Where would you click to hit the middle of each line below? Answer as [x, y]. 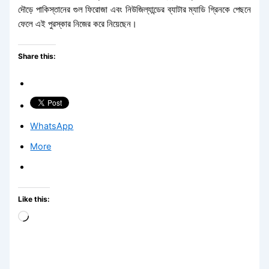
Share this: [37, 56]
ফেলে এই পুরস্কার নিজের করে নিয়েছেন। [78, 24]
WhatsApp [52, 126]
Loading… [49, 218]
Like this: [34, 199]
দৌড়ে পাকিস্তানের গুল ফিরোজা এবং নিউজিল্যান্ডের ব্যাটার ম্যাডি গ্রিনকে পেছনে [134, 9]
